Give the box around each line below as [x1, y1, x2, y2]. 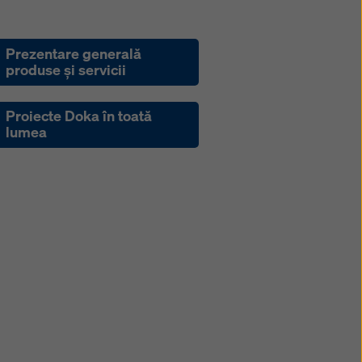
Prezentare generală [6, 44, 142, 63]
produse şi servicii [6, 60, 127, 79]
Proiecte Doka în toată [6, 107, 153, 126]
